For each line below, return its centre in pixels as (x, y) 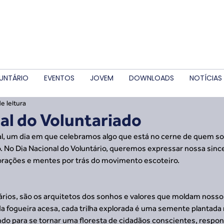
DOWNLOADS (151, 78)
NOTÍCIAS (206, 78)
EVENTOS (59, 78)
